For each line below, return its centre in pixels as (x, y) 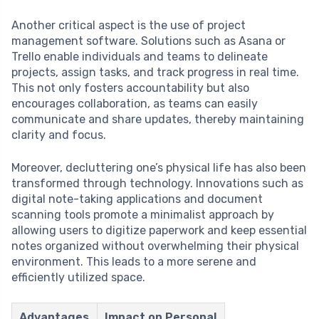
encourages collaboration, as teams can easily (135, 104)
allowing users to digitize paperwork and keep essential (159, 231)
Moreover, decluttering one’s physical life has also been (159, 168)
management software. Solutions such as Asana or (148, 41)
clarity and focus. (59, 135)
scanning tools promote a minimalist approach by (143, 215)
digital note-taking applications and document (137, 199)
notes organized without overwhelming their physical (155, 246)
